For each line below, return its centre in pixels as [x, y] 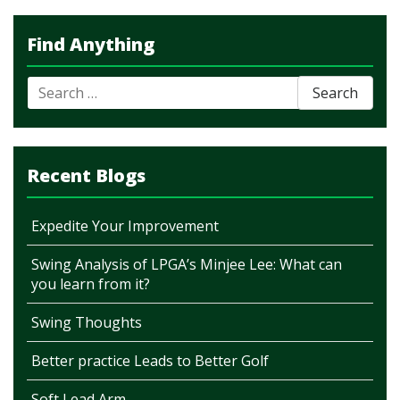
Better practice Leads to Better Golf [150, 361]
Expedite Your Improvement [125, 226]
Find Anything [91, 44]
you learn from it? [91, 284]
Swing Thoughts [87, 322]
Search [46, 84]
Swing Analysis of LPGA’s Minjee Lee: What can [187, 264]
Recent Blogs [86, 175]
